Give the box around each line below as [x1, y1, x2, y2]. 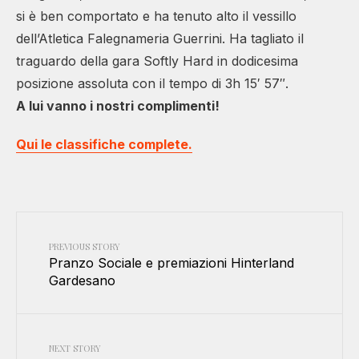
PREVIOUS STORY [49, 240, 120, 252]
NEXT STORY [49, 341, 101, 354]
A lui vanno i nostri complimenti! [16, 97, 220, 114]
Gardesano [49, 272, 115, 288]
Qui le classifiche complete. [16, 135, 192, 152]
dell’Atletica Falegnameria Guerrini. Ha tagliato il [16, 30, 304, 46]
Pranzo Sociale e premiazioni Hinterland [49, 254, 294, 271]
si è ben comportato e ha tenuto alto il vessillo [16, 7, 296, 24]
